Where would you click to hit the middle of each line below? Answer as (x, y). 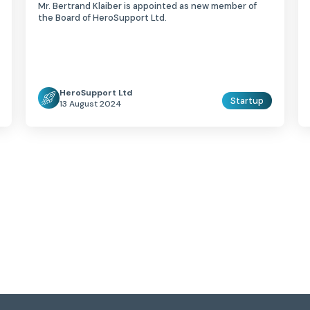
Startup (247, 100)
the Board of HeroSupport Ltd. (103, 18)
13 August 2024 (91, 103)
